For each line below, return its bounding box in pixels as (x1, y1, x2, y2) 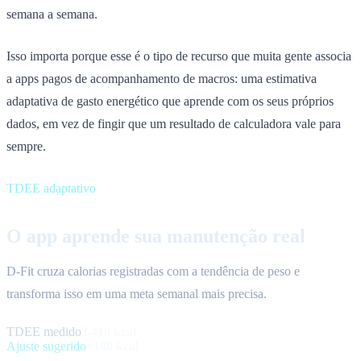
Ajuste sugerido (6, 338, 86, 353)
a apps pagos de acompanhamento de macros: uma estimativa (6, 71, 317, 85)
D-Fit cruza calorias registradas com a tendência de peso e (6, 263, 300, 278)
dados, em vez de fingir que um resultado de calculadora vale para (6, 116, 341, 131)
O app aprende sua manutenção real (6, 225, 305, 247)
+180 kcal (86, 338, 139, 353)
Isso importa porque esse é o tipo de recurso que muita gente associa (6, 48, 351, 63)
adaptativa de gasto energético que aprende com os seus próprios (6, 93, 334, 108)
